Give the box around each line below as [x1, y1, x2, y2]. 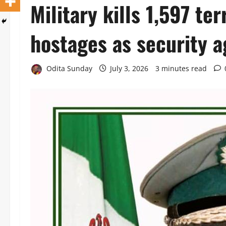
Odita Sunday [44, 63, 92, 73]
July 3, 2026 [108, 63, 150, 73]
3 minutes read [155, 63, 207, 73]
